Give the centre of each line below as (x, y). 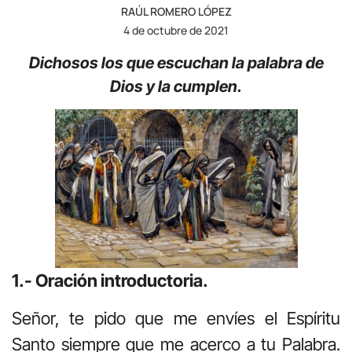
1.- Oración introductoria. (110, 281)
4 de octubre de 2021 (176, 30)
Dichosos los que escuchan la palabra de (176, 62)
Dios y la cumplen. (176, 86)
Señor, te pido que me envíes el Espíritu (176, 318)
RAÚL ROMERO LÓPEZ (176, 11)
